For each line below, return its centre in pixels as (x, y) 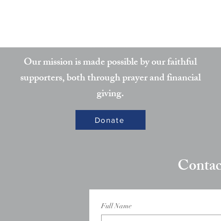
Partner (110, 45)
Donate (110, 120)
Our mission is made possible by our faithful (110, 63)
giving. (110, 94)
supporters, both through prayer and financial (110, 79)
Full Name (116, 206)
